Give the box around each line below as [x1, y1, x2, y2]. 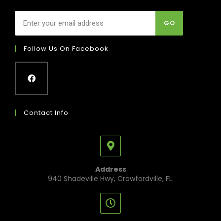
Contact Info [24, 108, 69, 118]
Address [95, 164, 126, 175]
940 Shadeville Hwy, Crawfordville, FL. [47, 174, 174, 184]
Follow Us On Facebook [24, 43, 109, 53]
